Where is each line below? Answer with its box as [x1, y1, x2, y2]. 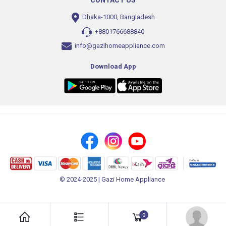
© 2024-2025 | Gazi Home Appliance [60, 175, 166, 183]
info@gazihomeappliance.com [74, 42, 165, 50]
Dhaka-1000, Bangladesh [80, 13, 155, 21]
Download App [90, 63, 136, 71]
